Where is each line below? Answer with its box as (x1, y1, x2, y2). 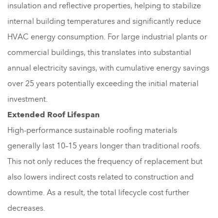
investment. (7, 93, 48, 105)
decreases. (7, 202, 45, 214)
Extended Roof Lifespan (7, 109, 100, 120)
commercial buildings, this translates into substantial (7, 47, 191, 58)
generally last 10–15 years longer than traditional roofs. (7, 140, 201, 151)
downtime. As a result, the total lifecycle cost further (7, 187, 189, 198)
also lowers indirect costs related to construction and (7, 171, 194, 182)
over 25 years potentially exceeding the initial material (7, 78, 199, 89)
